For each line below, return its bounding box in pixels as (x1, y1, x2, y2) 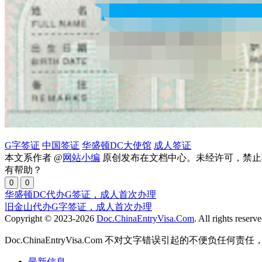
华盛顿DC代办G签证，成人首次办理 (5, 189, 156, 200)
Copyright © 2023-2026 (5, 213, 96, 224)
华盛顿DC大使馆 (82, 140, 151, 151)
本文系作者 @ (5, 153, 63, 163)
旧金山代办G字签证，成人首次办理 (5, 202, 152, 212)
